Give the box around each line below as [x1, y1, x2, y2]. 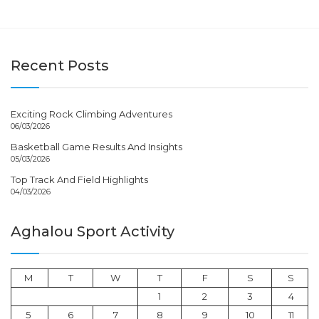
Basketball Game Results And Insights [11, 140, 182, 152]
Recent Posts [11, 57, 109, 75]
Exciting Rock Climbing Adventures [11, 108, 172, 120]
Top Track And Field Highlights [11, 173, 148, 185]
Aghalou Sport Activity [11, 223, 174, 241]
